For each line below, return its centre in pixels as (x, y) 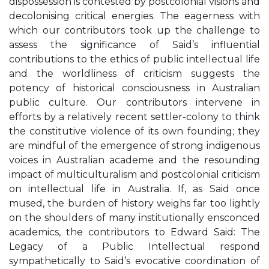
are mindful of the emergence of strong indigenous (134, 146)
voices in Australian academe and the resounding (134, 160)
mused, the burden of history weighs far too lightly (134, 203)
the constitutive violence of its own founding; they (134, 131)
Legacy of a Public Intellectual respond (134, 246)
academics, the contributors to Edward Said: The (134, 232)
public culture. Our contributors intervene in (134, 102)
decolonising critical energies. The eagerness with (134, 16)
